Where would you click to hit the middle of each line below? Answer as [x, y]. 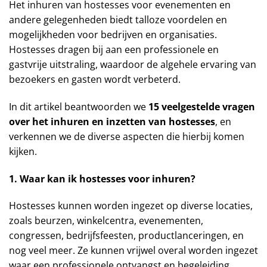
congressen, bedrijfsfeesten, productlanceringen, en [126, 236]
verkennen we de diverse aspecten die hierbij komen [127, 136]
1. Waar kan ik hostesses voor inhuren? [102, 178]
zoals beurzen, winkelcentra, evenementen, [106, 221]
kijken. [23, 151]
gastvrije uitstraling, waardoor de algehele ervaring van [133, 64]
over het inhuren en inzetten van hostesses [112, 121]
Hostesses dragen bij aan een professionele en [114, 49]
